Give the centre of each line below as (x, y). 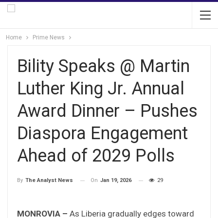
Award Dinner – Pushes (107, 111)
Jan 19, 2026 (116, 180)
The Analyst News (49, 181)
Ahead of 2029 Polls (96, 156)
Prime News (49, 37)
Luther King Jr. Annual (101, 89)
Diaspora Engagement (102, 133)
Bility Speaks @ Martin (103, 66)
